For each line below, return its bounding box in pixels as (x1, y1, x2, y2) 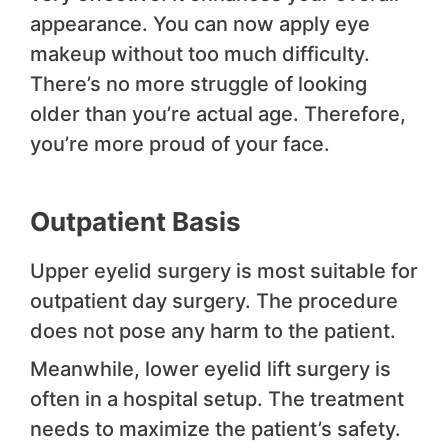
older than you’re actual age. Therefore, (30, 102, 406, 127)
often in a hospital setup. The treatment (30, 387, 404, 412)
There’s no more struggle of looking (30, 72, 367, 97)
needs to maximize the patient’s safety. (30, 417, 401, 442)
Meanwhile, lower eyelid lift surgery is (30, 357, 391, 382)
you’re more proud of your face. (30, 132, 330, 157)
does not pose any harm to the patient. (30, 319, 396, 344)
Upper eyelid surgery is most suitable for (30, 259, 418, 284)
